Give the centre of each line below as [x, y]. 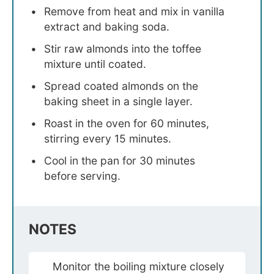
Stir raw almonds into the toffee [123, 49]
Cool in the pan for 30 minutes [120, 160]
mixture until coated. [95, 64]
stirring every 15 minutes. [108, 138]
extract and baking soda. [107, 27]
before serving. [82, 176]
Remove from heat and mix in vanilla [134, 12]
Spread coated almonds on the [121, 86]
